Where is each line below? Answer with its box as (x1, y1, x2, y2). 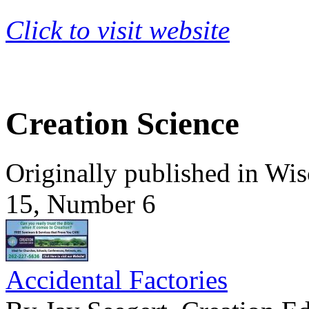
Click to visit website (6, 15, 230, 45)
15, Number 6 (6, 188, 156, 219)
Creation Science (6, 106, 239, 142)
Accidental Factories (6, 264, 228, 295)
